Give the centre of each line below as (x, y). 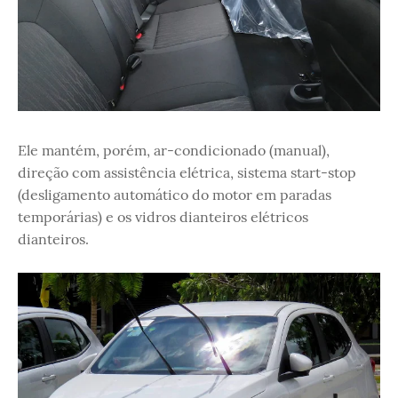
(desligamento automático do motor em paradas (175, 194)
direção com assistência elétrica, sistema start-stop (187, 172)
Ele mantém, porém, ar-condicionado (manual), (174, 150)
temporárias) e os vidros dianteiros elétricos (163, 216)
